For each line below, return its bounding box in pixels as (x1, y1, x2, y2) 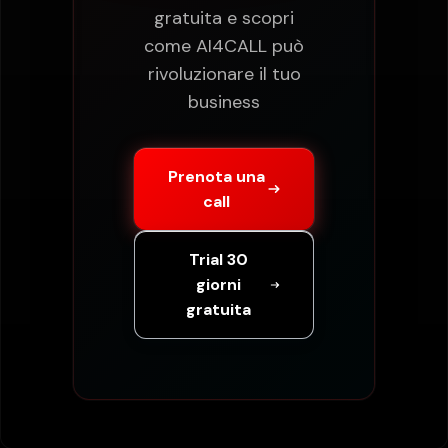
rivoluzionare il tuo (147, 62, 301, 86)
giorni (195, 274, 241, 295)
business (188, 90, 260, 114)
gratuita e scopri (154, 6, 294, 30)
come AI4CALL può (144, 34, 304, 58)
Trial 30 (188, 249, 248, 270)
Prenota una (167, 166, 265, 187)
